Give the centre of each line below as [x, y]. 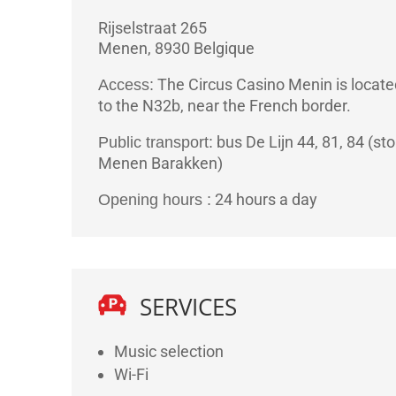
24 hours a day [264, 200]
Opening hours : [154, 200]
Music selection [168, 351]
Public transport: [155, 143]
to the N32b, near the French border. [224, 106]
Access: [126, 85]
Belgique [224, 49]
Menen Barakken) [160, 164]
